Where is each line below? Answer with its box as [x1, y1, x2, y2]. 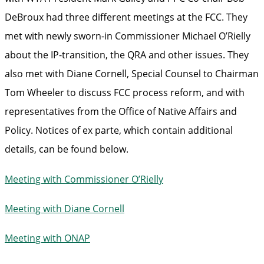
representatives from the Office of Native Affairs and [5, 105, 237, 118]
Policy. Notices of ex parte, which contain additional [5, 124, 233, 137]
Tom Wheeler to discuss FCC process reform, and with [5, 86, 245, 100]
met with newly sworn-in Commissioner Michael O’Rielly [5, 29, 250, 43]
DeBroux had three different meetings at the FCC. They [5, 11, 247, 24]
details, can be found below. [5, 143, 128, 156]
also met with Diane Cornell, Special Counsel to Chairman [5, 67, 259, 81]
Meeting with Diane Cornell [5, 202, 124, 215]
